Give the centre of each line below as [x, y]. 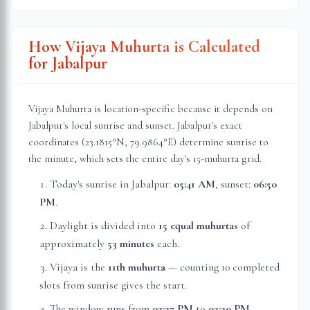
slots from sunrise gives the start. [113, 285]
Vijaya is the [79, 267]
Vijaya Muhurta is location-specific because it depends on [151, 109]
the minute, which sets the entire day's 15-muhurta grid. [145, 158]
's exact [227, 125]
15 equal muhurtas [198, 226]
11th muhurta [137, 267]
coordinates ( [57, 142]
